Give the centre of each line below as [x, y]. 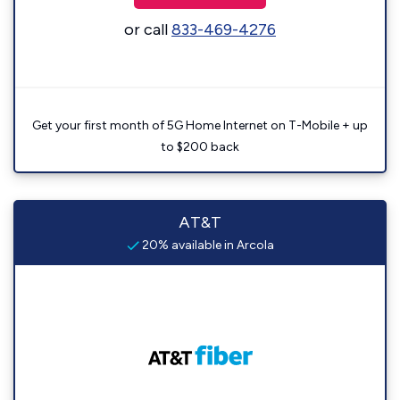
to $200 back [200, 147]
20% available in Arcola [206, 246]
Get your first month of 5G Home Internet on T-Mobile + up [200, 126]
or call [148, 30]
